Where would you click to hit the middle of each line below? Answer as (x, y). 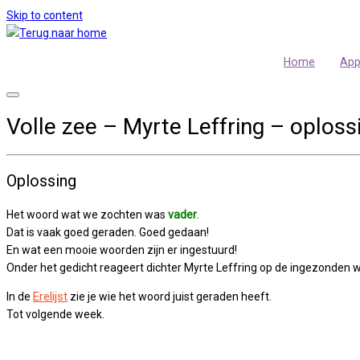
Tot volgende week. (55, 315)
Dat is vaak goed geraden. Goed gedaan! (108, 233)
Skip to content (45, 15)
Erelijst (50, 297)
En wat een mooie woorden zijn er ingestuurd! (122, 250)
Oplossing (41, 181)
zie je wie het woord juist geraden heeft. (170, 297)
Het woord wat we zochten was (87, 215)
